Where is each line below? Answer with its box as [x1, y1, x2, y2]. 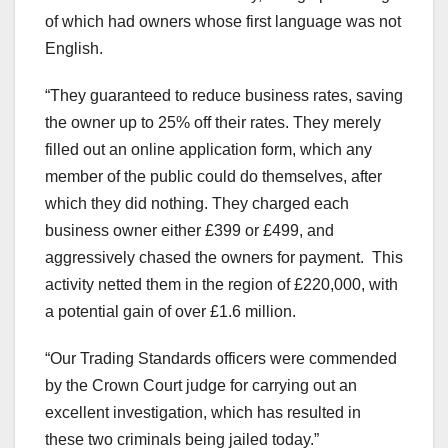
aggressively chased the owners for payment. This [45, 249, 403, 267]
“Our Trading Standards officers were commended [45, 350, 397, 368]
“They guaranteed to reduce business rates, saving [45, 87, 403, 105]
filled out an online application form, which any [45, 141, 372, 159]
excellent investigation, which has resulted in [45, 404, 361, 422]
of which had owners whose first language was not [45, 13, 401, 31]
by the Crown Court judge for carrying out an [45, 377, 357, 395]
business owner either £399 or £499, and [45, 222, 334, 240]
